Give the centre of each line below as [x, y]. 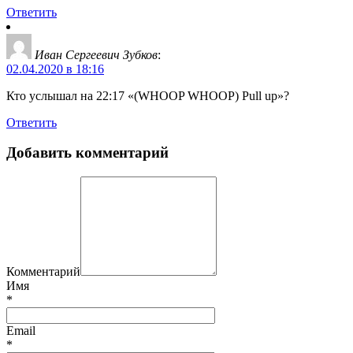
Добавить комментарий [87, 153]
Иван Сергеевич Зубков [96, 54]
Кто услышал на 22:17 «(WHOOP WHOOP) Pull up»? [148, 95]
